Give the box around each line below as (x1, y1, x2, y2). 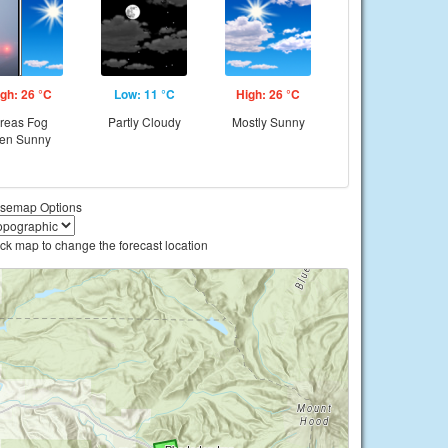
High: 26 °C (236, 85, 300, 103)
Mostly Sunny (231, 113, 305, 130)
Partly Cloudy (107, 113, 181, 130)
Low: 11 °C (113, 85, 175, 103)
